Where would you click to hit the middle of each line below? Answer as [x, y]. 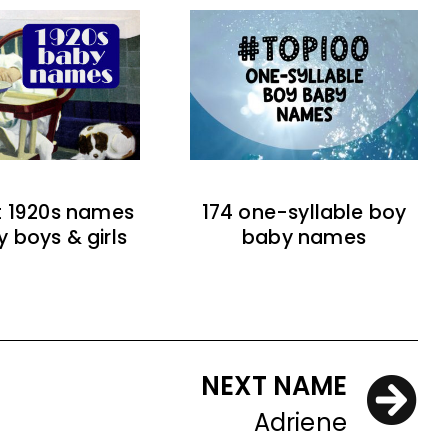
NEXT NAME [274, 386]
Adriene [300, 423]
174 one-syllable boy [304, 213]
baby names [304, 238]
